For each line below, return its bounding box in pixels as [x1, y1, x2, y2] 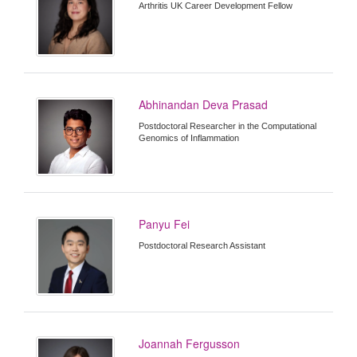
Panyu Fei [139, 215, 190, 232]
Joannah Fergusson [139, 335, 241, 352]
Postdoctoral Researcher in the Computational [139, 120, 317, 131]
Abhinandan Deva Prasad [139, 96, 269, 112]
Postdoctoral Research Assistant [139, 240, 266, 250]
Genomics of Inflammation [139, 132, 240, 143]
